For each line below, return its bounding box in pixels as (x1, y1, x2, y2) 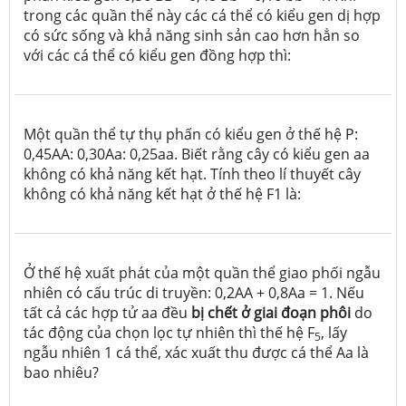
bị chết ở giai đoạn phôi (191, 302, 351, 323)
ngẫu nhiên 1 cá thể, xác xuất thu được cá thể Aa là (24, 342, 369, 362)
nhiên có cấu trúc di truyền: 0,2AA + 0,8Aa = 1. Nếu (24, 282, 364, 303)
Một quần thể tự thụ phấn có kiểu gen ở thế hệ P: (24, 123, 358, 144)
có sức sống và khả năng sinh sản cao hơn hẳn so (24, 24, 360, 45)
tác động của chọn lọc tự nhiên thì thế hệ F (24, 322, 314, 343)
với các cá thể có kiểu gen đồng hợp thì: (24, 44, 291, 65)
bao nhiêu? (24, 362, 99, 382)
